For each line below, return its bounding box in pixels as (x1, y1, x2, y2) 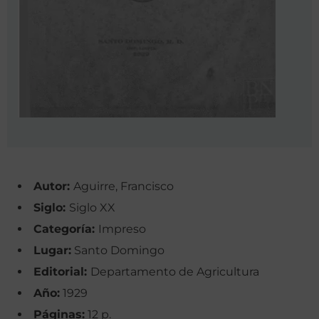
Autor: (33, 179, 73, 194)
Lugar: (33, 244, 71, 258)
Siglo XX (69, 201, 115, 215)
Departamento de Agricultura (90, 265, 259, 279)
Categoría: (33, 222, 98, 236)
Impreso (98, 222, 146, 236)
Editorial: (33, 265, 90, 279)
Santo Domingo (71, 244, 164, 258)
